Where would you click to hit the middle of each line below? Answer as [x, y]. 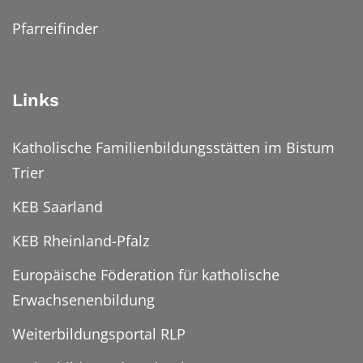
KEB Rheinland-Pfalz [81, 241]
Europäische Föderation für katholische [146, 275]
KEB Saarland [58, 207]
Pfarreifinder [55, 29]
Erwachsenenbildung [83, 300]
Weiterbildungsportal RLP [99, 334]
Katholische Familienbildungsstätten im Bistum [173, 148]
